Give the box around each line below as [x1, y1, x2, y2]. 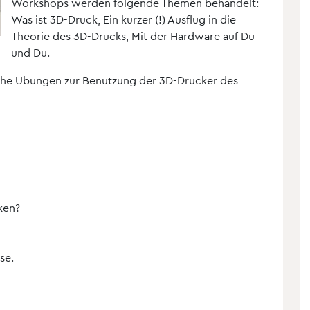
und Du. [11, 46, 50, 59]
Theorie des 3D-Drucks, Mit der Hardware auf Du [11, 29, 255, 42]
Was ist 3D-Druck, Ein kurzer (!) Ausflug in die [11, 12, 236, 26]
